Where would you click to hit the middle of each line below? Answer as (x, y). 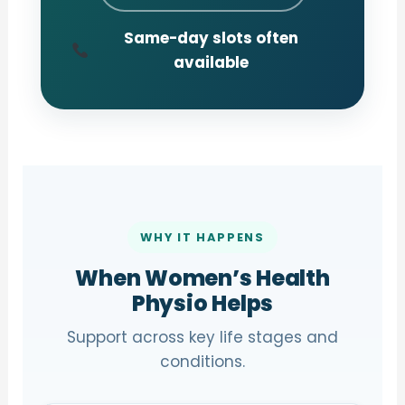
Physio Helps (202, 303)
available (212, 62)
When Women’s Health (202, 278)
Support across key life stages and (202, 337)
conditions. (202, 361)
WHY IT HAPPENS (202, 237)
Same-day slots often (212, 38)
